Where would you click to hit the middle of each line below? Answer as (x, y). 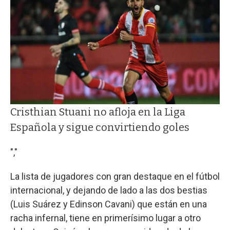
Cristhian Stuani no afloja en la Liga (98, 112)
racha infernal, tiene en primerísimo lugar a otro (106, 218)
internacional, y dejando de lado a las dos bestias (109, 190)
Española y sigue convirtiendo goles (100, 127)
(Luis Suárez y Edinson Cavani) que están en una (109, 204)
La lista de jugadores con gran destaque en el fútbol (115, 176)
